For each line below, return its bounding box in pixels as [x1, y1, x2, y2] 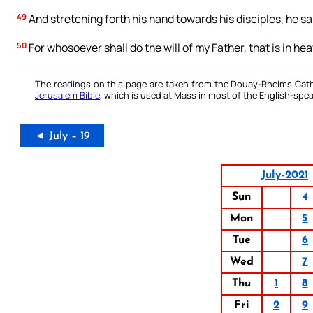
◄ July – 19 [34, 131, 90, 143]
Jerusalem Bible [35, 89, 100, 102]
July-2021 [261, 170, 308, 182]
